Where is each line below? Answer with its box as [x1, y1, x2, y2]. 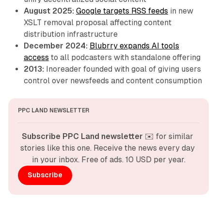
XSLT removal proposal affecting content [23, 17, 171, 27]
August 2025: [23, 6, 74, 15]
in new [168, 6, 193, 15]
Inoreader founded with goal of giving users [44, 64, 201, 74]
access [23, 52, 49, 62]
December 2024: [23, 41, 88, 50]
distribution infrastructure [23, 29, 118, 39]
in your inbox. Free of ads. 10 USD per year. [31, 155, 186, 164]
